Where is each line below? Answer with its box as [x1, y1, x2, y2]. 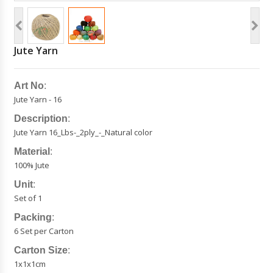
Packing [13, 212, 52, 222]
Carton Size [13, 245, 68, 255]
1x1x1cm [13, 258, 46, 269]
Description [13, 113, 68, 124]
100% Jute [13, 160, 49, 171]
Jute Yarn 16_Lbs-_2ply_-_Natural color [13, 127, 152, 138]
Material [13, 146, 50, 157]
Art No [13, 80, 44, 91]
